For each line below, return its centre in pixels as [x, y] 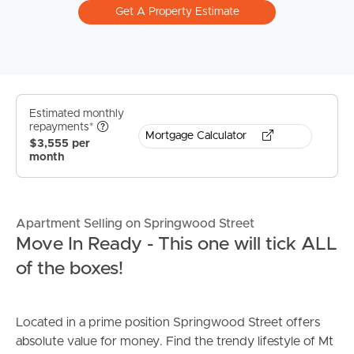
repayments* [63, 128]
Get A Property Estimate [177, 12]
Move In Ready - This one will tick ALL [177, 245]
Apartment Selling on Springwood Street [135, 224]
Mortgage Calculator [198, 136]
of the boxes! [70, 269]
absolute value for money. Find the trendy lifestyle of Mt [175, 342]
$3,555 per [60, 144]
